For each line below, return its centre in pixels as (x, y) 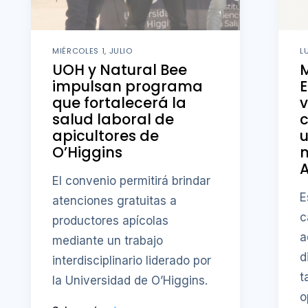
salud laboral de (113, 120)
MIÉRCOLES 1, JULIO (92, 51)
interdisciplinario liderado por (132, 260)
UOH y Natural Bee (120, 70)
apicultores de (106, 136)
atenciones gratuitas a (115, 200)
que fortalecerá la (120, 103)
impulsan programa (128, 87)
